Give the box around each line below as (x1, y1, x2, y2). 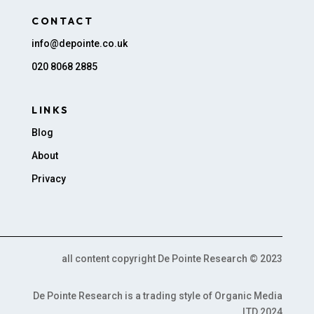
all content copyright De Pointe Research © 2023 (62, 252, 283, 264)
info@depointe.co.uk (31, 37, 128, 49)
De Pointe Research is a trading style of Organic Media (33, 289, 283, 301)
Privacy (31, 172, 66, 184)
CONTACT (31, 14, 94, 27)
